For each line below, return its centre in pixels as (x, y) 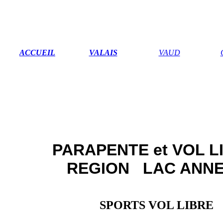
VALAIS (103, 53)
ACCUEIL (37, 53)
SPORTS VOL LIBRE (157, 205)
